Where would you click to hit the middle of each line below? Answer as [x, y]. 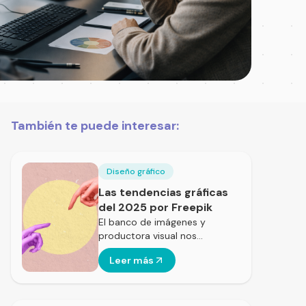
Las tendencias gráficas [163, 193]
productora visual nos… [151, 236]
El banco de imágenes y [152, 222]
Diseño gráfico [136, 172]
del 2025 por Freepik [155, 208]
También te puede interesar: [95, 126]
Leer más [131, 261]
